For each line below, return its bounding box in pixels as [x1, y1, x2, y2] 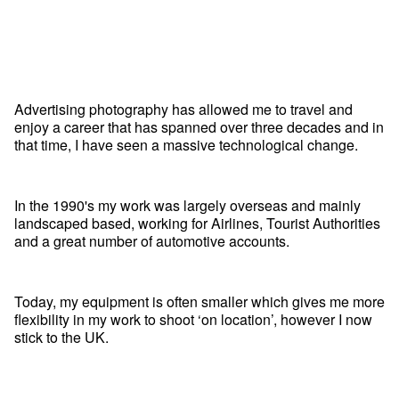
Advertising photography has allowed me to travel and [14, 98, 353, 119]
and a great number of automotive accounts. [14, 230, 289, 251]
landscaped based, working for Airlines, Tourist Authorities [14, 212, 380, 233]
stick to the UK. [14, 326, 109, 347]
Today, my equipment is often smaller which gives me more [14, 290, 385, 312]
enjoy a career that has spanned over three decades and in [14, 116, 384, 137]
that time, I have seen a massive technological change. [14, 134, 358, 155]
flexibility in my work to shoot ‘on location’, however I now [14, 308, 372, 330]
